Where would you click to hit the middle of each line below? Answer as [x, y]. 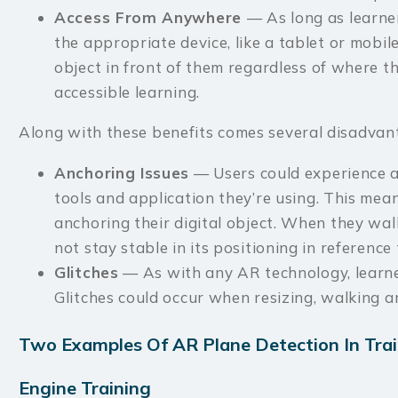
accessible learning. [127, 92]
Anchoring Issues [122, 173]
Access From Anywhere [151, 17]
